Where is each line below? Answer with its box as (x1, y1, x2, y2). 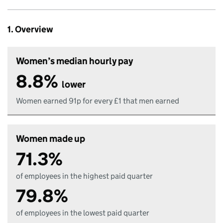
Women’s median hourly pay (16, 55, 133, 67)
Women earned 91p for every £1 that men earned (16, 96, 179, 106)
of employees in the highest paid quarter (16, 171, 153, 181)
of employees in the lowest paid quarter (16, 208, 149, 218)
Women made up (16, 133, 85, 144)
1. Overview (7, 24, 53, 35)
